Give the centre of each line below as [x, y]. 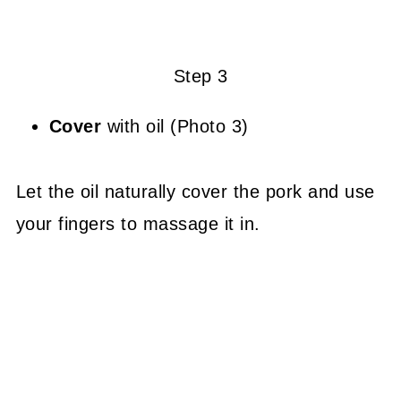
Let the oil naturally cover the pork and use [195, 191]
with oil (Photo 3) [178, 126]
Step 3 [200, 76]
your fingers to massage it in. [138, 223]
